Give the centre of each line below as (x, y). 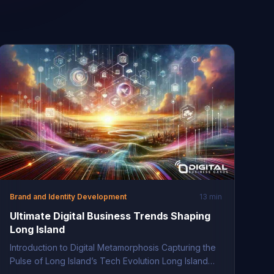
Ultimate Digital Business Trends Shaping (110, 216)
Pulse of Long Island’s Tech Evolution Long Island (109, 261)
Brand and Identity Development (68, 197)
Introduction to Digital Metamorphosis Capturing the (113, 248)
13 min (210, 197)
